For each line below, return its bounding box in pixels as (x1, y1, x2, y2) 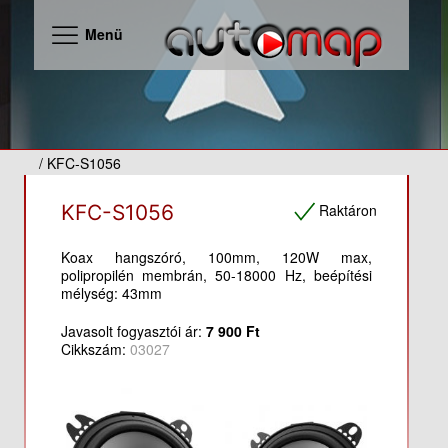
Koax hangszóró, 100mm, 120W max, (60, 247, 373, 267)
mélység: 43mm (60, 283, 162, 303)
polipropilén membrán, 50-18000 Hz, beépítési (60, 265, 373, 285)
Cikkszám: (60, 339, 130, 359)
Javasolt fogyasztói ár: (60, 321, 206, 341)
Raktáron (319, 199, 378, 220)
